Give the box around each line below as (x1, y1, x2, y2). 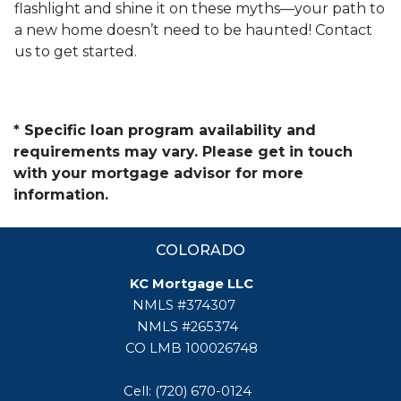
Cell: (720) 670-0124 (124, 382, 260, 399)
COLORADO (156, 241, 245, 259)
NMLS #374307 (132, 296, 251, 313)
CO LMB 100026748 (124, 339, 258, 356)
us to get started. (14, 42, 141, 60)
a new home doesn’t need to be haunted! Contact (14, 21, 372, 38)
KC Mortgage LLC (129, 275, 253, 292)
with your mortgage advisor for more (13, 164, 303, 182)
